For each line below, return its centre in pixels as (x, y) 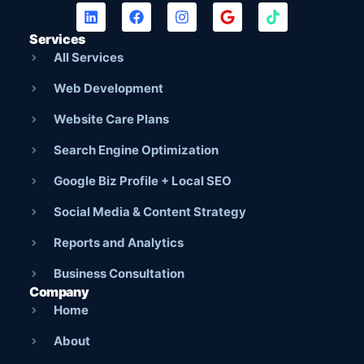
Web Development (108, 88)
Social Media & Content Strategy (150, 211)
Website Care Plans (111, 119)
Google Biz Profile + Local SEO (143, 180)
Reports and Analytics (119, 242)
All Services (89, 57)
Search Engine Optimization (136, 149)
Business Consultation (119, 273)
